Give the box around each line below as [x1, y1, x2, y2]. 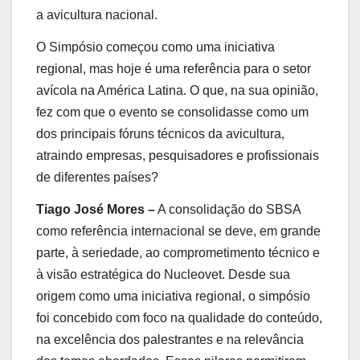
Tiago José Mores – [36, 202, 155, 216]
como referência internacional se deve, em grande [36, 223, 321, 238]
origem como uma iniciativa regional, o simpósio [36, 288, 310, 303]
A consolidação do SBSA [155, 202, 301, 216]
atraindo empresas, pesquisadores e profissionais [36, 148, 319, 162]
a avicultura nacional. [36, 8, 157, 22]
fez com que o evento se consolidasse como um [36, 104, 309, 119]
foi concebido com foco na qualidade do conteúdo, [36, 310, 322, 325]
